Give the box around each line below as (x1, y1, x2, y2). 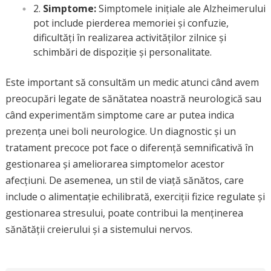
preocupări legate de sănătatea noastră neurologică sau (5, 92, 261, 105)
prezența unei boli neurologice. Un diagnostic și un (5, 125, 236, 138)
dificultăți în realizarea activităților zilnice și (33, 31, 226, 44)
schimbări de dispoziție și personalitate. (33, 45, 212, 59)
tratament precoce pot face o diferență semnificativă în (5, 141, 253, 154)
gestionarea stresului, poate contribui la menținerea (5, 206, 243, 220)
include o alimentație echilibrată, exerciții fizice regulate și (5, 190, 265, 203)
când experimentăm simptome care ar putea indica (5, 108, 234, 122)
